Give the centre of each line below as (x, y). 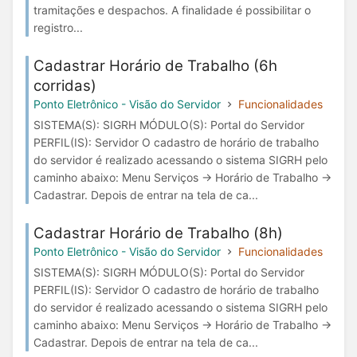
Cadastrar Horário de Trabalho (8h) (158, 233)
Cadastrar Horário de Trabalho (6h (155, 65)
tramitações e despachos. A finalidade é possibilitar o (172, 10)
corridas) (65, 85)
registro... (58, 27)
